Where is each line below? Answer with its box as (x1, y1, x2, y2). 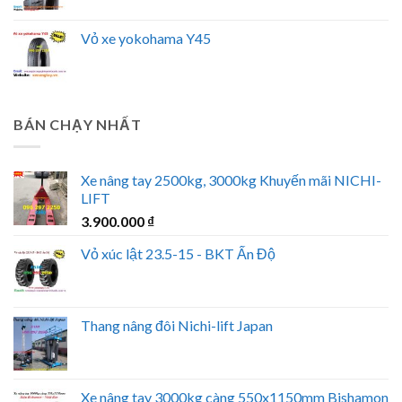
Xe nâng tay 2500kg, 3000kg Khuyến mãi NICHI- (81, 170, 381, 188)
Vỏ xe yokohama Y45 (81, 30, 211, 48)
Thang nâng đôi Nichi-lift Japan (81, 316, 273, 334)
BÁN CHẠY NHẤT (13, 116, 142, 134)
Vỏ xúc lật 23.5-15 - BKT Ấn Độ (81, 244, 275, 262)
